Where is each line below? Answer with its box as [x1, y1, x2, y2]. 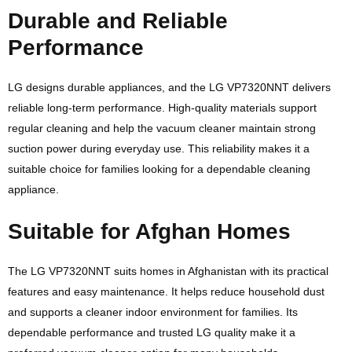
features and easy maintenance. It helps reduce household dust [8, 285, 324, 298]
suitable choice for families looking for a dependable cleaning [8, 163, 310, 175]
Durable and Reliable [8, 9, 228, 33]
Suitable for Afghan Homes [8, 219, 291, 244]
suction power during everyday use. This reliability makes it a [8, 142, 310, 155]
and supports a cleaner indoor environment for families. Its [8, 306, 298, 318]
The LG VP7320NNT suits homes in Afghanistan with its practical [8, 265, 328, 277]
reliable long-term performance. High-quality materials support [8, 101, 317, 114]
